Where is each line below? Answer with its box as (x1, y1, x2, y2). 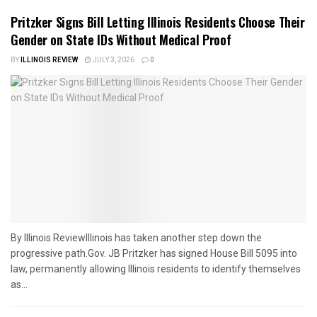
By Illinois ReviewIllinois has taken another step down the (11, 231, 262, 243)
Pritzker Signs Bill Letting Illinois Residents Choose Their (11, 12, 305, 31)
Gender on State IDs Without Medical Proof (11, 30, 231, 49)
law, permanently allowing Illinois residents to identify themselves (11, 263, 301, 275)
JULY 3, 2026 (91, 54, 134, 65)
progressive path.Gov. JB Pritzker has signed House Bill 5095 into (11, 247, 297, 259)
